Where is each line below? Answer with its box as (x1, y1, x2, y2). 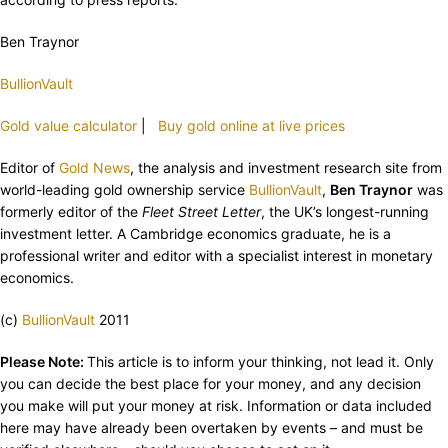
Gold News (59, 159, 130, 177)
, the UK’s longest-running (261, 203, 429, 221)
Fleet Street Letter (142, 203, 261, 221)
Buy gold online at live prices (158, 117, 345, 135)
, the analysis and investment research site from (130, 159, 442, 177)
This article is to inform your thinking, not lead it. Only (87, 353, 434, 371)
